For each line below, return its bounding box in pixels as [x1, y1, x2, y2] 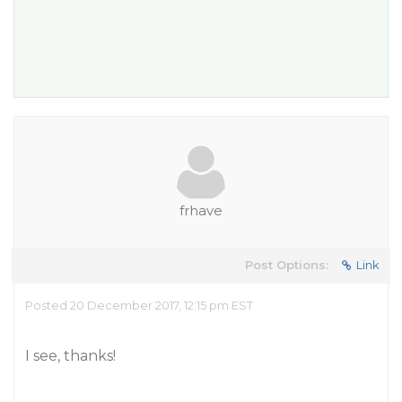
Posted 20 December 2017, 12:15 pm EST [25, 298, 253, 312]
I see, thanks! [25, 347, 116, 364]
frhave [179, 202, 223, 219]
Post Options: [245, 258, 328, 272]
